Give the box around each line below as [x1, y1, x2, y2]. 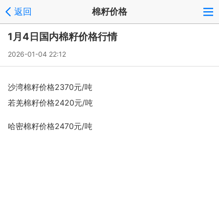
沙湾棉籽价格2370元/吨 [8, 82, 92, 92]
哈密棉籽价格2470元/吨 [8, 121, 92, 131]
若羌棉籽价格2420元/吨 [8, 98, 93, 108]
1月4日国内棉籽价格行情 [8, 31, 117, 43]
